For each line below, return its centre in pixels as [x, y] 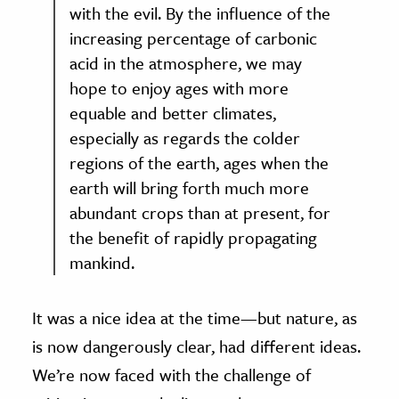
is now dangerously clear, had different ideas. [196, 346]
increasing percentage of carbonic [193, 38]
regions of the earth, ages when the [199, 163]
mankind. [102, 263]
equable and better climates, [173, 113]
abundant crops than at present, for [200, 213]
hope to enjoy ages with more [179, 88]
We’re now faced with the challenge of [171, 375]
